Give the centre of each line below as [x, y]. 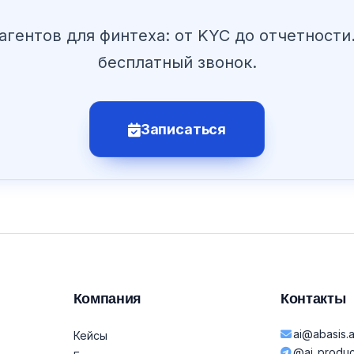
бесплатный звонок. [177, 63]
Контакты [313, 299]
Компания [107, 299]
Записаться [183, 130]
